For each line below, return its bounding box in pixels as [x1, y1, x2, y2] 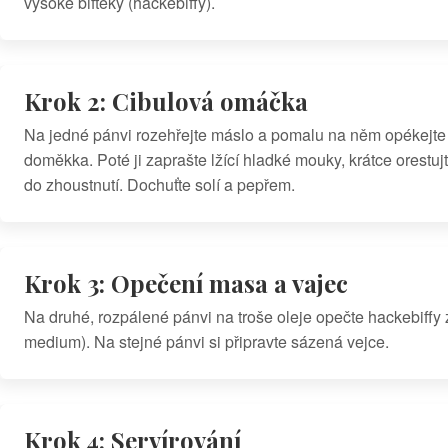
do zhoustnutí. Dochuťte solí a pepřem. [24, 173, 295, 197]
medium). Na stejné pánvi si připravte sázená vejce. [24, 330, 389, 354]
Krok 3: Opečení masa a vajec [24, 267, 348, 300]
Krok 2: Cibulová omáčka [24, 85, 308, 118]
